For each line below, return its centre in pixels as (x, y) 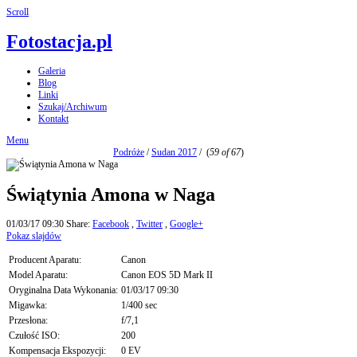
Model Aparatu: (38, 275)
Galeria (52, 71)
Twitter (149, 224)
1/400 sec (139, 306)
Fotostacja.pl (59, 42)
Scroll (18, 12)
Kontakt (53, 119)
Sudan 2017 (174, 153)
